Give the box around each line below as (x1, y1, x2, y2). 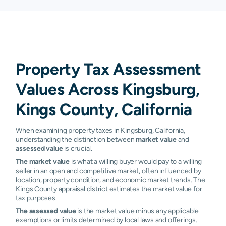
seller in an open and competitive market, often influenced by (16, 166, 201, 175)
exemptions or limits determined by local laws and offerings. (16, 215, 197, 224)
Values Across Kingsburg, (16, 79, 200, 98)
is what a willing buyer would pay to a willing (70, 157, 202, 165)
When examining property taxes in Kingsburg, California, (16, 126, 185, 134)
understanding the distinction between (16, 135, 136, 143)
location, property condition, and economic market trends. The (16, 175, 205, 184)
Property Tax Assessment (16, 59, 201, 78)
